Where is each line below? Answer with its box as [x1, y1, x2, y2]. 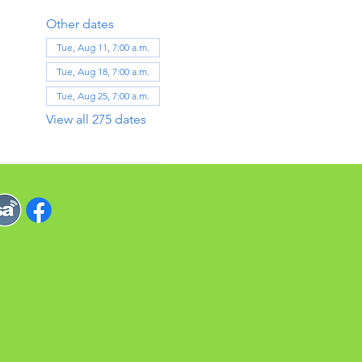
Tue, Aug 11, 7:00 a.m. [56, 41, 149, 53]
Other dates [45, 16, 114, 32]
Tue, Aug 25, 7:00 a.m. [56, 90, 149, 102]
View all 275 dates [45, 112, 146, 127]
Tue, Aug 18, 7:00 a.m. [56, 65, 149, 78]
